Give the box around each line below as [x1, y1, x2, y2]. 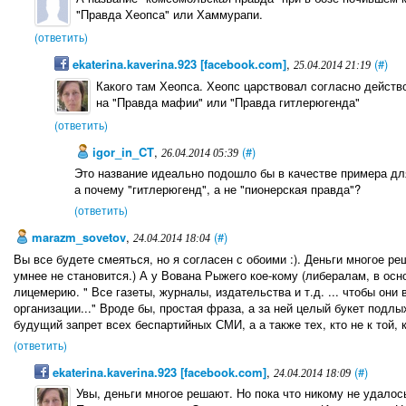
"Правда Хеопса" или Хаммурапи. [75, 5, 263, 24]
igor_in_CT [88, 142, 154, 160]
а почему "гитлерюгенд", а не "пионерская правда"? [73, 179, 361, 198]
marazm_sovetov [28, 228, 126, 246]
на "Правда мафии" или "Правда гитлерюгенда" [96, 92, 361, 111]
